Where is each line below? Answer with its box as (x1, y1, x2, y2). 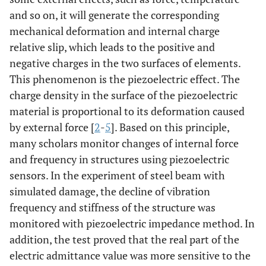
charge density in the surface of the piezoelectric (9, 88, 237, 102)
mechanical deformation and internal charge (9, 24, 220, 38)
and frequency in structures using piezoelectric (9, 152, 229, 166)
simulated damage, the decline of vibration (9, 184, 210, 198)
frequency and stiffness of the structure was (9, 200, 216, 214)
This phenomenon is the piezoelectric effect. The (9, 72, 240, 86)
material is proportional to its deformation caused (9, 104, 245, 118)
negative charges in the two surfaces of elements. (9, 56, 240, 70)
